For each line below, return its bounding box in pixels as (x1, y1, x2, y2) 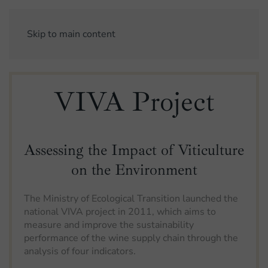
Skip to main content (27, 28, 115, 41)
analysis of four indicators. (24, 245, 136, 258)
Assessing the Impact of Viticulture (24, 141, 244, 160)
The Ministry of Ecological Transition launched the (24, 192, 238, 205)
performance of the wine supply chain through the (24, 232, 238, 245)
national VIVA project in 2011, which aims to (24, 205, 216, 218)
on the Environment (71, 160, 197, 179)
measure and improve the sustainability (24, 218, 194, 232)
